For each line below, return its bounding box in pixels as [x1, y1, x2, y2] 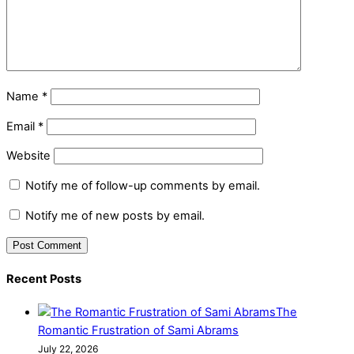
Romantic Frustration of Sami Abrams [38, 323, 239, 337]
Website [6, 149, 51, 164]
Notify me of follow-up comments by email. [25, 179, 260, 193]
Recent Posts [6, 271, 81, 286]
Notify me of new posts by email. [25, 208, 205, 223]
